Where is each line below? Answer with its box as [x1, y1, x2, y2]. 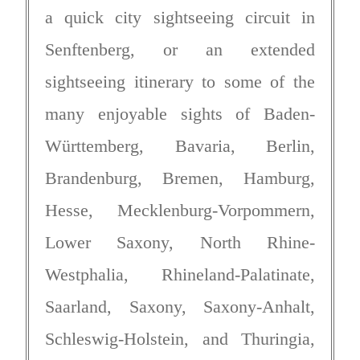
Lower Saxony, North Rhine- [45, 231, 315, 252]
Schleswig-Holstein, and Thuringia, [45, 328, 315, 349]
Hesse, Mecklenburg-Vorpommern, [45, 199, 315, 220]
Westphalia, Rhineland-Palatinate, [45, 264, 315, 284]
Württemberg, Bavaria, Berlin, [45, 135, 315, 156]
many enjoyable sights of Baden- [45, 103, 315, 124]
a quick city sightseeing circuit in [45, 6, 315, 27]
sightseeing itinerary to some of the [45, 71, 315, 92]
